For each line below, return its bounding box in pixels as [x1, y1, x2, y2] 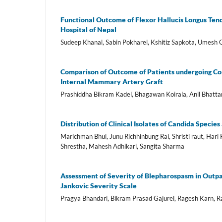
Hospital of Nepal [60, 25, 116, 34]
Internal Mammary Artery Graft [60, 77, 163, 86]
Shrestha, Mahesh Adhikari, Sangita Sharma [60, 142, 184, 151]
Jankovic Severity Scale [60, 181, 137, 190]
